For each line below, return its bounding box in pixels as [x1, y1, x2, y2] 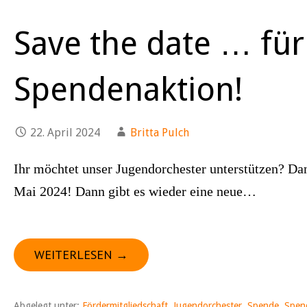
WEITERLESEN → [34, 247, 128, 262]
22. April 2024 [30, 126, 100, 139]
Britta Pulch [130, 126, 189, 139]
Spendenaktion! [14, 70, 243, 109]
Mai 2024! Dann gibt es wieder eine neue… [14, 184, 256, 199]
